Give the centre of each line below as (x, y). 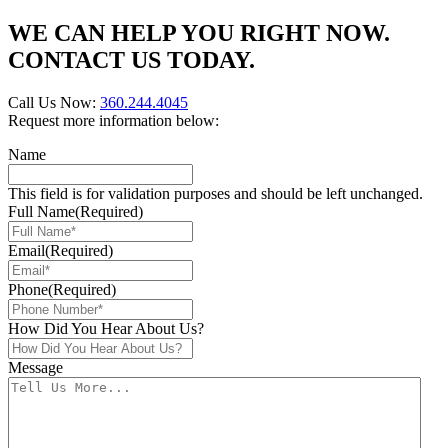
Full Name (41, 212)
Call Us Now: (54, 103)
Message (35, 368)
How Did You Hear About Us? (106, 329)
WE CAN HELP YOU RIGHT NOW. (199, 33)
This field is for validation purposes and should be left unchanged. (215, 194)
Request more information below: (113, 121)
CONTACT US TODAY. (131, 60)
